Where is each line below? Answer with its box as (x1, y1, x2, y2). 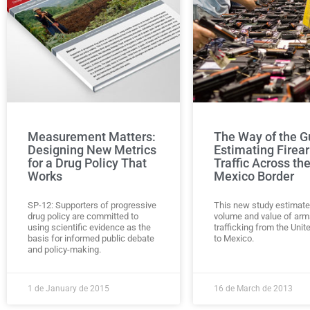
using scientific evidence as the (28, 221, 151, 232)
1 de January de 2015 (28, 283, 109, 293)
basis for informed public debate (28, 232, 154, 244)
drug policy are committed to (28, 210, 138, 221)
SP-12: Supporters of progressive (28, 199, 156, 210)
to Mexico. (213, 232, 254, 244)
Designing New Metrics (28, 142, 156, 157)
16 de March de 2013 (213, 283, 293, 293)
